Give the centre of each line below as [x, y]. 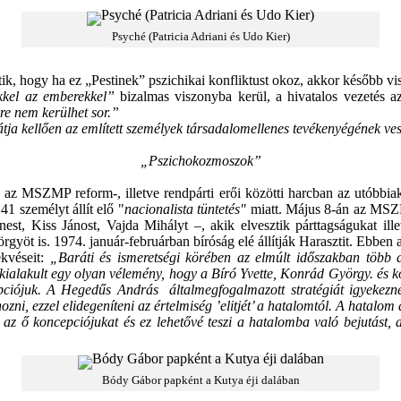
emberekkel [74, 96]
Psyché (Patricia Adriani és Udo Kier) [200, 36]
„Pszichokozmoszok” [200, 161]
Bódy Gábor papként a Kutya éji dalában [200, 380]
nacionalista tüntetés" [185, 209]
